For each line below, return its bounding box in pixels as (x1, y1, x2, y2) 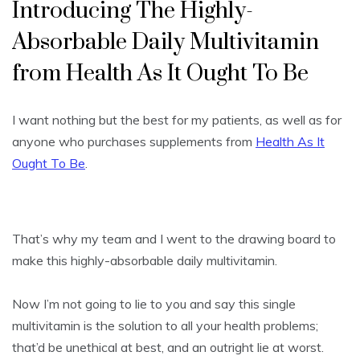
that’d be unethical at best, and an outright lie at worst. (12, 339, 324, 356)
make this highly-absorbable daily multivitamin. (12, 252, 277, 269)
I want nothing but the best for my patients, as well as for (12, 112, 342, 129)
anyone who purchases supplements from (12, 133, 256, 150)
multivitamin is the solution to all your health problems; (12, 317, 318, 334)
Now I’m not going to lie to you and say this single (12, 296, 296, 313)
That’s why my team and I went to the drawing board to (12, 231, 336, 247)
